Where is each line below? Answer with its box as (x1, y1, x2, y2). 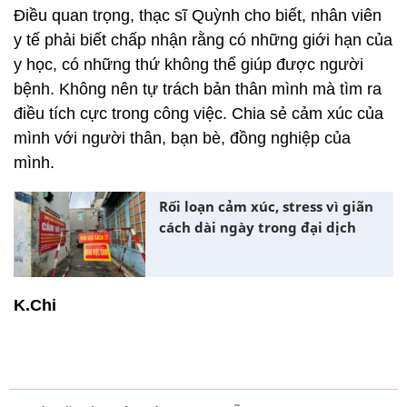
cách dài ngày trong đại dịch (159, 217, 356, 236)
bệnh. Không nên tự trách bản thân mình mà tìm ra (14, 79, 382, 98)
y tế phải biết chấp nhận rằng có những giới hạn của (14, 30, 392, 49)
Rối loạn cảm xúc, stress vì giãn (159, 196, 373, 215)
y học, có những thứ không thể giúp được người (14, 55, 363, 74)
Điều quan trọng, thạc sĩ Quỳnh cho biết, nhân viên (14, 5, 382, 25)
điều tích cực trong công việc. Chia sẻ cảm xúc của (14, 104, 383, 123)
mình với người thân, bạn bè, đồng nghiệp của (14, 128, 351, 147)
